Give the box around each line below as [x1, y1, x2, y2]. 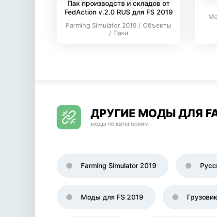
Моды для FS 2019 [81, 193, 143, 201]
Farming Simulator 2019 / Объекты [65, 21, 171, 29]
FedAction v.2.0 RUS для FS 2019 [64, 8, 173, 16]
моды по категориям [91, 120, 149, 127]
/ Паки [108, 29, 128, 37]
